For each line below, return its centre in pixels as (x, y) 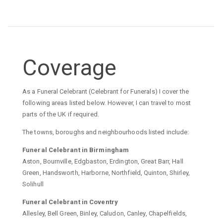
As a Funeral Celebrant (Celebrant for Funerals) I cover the (106, 91)
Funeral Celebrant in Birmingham (76, 150)
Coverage (69, 68)
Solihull (33, 184)
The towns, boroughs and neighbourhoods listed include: (106, 132)
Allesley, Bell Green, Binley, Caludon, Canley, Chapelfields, (105, 213)
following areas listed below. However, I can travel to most (107, 103)
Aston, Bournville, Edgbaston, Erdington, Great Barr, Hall (103, 161)
